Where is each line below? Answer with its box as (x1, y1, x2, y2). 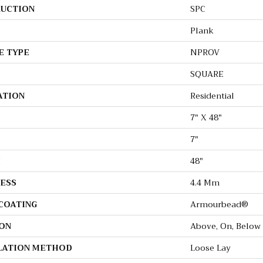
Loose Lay (190, 241, 231, 255)
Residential (190, 89, 234, 103)
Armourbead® (190, 197, 248, 212)
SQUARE (190, 67, 224, 82)
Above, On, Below (190, 219, 261, 234)
